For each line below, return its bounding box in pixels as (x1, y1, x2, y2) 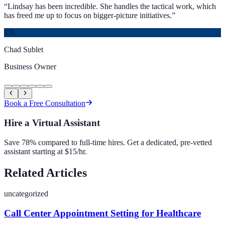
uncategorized (4, 189, 48, 198)
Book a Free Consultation (4, 99, 85, 108)
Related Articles (4, 166, 87, 179)
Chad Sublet (4, 45, 43, 54)
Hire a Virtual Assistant (4, 117, 100, 128)
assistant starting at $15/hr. (4, 147, 87, 156)
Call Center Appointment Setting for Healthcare (4, 208, 201, 219)
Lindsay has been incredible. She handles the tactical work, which (8, 2, 216, 11)
